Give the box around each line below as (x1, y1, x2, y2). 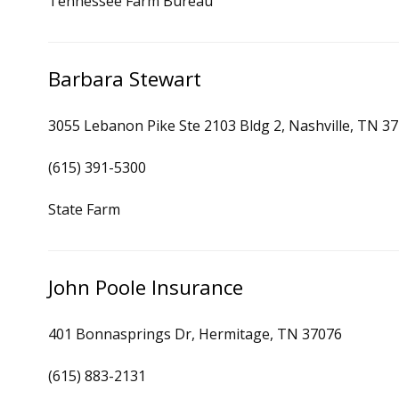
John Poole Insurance (48, 273, 243, 301)
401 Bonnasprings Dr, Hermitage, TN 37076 (48, 324, 342, 344)
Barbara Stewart (48, 65, 201, 93)
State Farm (48, 199, 120, 219)
